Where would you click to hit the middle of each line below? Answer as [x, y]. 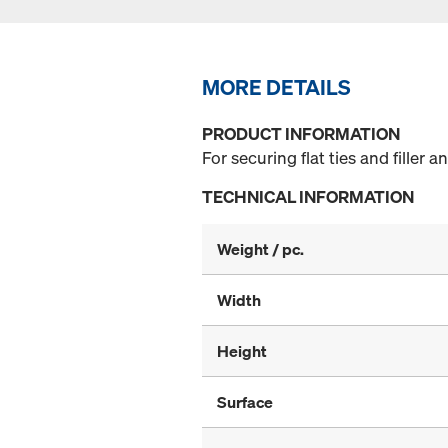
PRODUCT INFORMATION [301, 134]
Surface [245, 402]
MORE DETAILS [276, 87]
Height [242, 351]
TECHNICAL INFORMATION [308, 197]
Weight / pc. [260, 249]
